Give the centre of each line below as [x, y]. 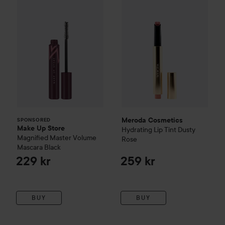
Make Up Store [41, 128]
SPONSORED [34, 120]
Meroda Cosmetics [152, 120]
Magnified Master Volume [57, 137]
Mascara [30, 147]
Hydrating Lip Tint [149, 129]
